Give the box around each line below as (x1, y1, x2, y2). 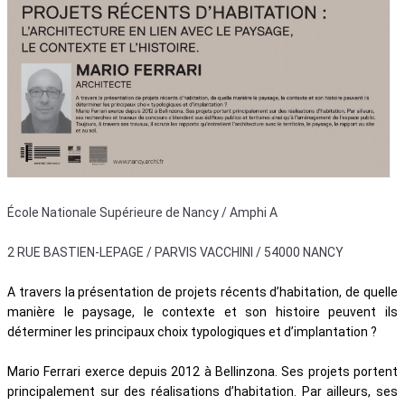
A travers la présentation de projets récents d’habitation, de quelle (7, 285, 398, 299)
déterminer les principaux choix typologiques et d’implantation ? (7, 325, 377, 339)
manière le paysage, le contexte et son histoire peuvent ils (7, 305, 398, 319)
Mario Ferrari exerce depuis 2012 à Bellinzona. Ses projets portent (7, 364, 398, 379)
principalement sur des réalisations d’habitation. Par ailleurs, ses (7, 384, 398, 399)
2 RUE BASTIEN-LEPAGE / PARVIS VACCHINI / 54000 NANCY (7, 245, 344, 259)
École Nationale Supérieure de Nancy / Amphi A (7, 205, 278, 220)
